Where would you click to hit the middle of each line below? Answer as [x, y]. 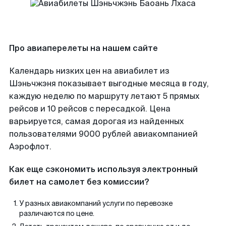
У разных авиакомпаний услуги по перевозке [96, 203]
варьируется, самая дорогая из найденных [96, 121]
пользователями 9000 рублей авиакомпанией [103, 134]
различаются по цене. [57, 213]
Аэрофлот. [30, 147]
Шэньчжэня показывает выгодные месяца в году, [109, 83]
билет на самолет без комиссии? [79, 182]
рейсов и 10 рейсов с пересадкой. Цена [90, 109]
